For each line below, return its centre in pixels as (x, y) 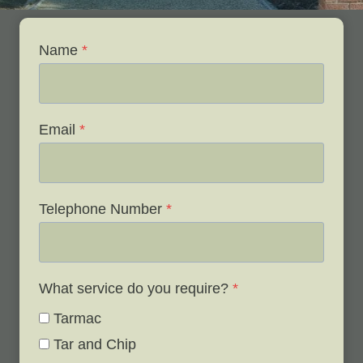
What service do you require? (134, 288)
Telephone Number (100, 209)
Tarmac (77, 318)
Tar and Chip (95, 344)
